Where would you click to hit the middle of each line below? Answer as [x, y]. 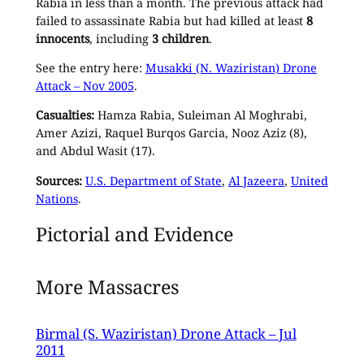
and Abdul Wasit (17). [95, 151]
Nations [56, 198]
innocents [62, 38]
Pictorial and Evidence [134, 234]
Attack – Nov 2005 [84, 85]
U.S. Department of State [153, 180]
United [309, 180]
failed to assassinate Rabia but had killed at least [171, 20]
